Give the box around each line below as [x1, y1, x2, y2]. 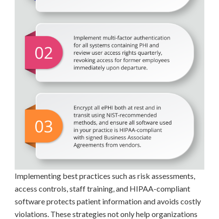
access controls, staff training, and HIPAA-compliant [15, 183, 190, 193]
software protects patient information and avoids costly [15, 196, 201, 206]
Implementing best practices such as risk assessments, [15, 171, 195, 180]
